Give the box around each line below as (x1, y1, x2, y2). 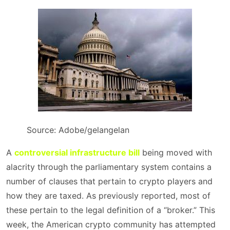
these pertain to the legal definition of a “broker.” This (6, 205, 215, 215)
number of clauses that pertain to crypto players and (6, 176, 213, 186)
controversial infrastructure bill (14, 147, 140, 158)
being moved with (140, 147, 212, 158)
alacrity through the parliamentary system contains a (6, 162, 212, 172)
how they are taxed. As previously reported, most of (6, 190, 210, 201)
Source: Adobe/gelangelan (27, 125, 129, 135)
